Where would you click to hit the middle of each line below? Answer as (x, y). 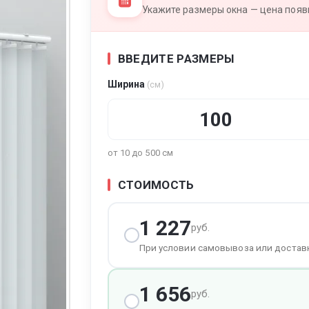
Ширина (127, 84)
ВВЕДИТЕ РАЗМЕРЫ (176, 59)
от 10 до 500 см (140, 153)
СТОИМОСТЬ (156, 185)
